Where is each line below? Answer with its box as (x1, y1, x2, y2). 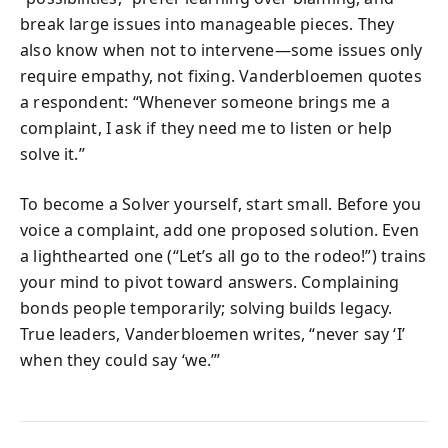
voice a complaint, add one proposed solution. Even (20, 218, 419, 241)
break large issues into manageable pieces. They (20, 12, 395, 35)
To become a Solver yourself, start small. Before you (20, 192, 422, 215)
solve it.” (20, 142, 85, 165)
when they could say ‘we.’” (20, 348, 221, 371)
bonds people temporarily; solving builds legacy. (20, 296, 393, 319)
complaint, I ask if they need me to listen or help (20, 116, 392, 139)
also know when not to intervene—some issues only (20, 38, 423, 61)
